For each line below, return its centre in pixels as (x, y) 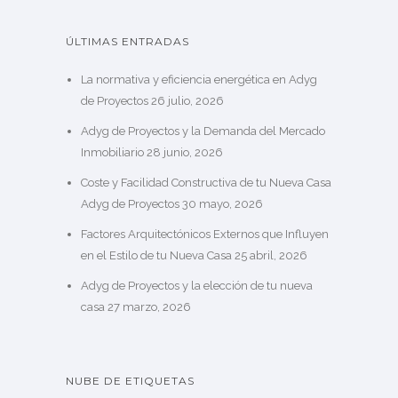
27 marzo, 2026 (149, 307)
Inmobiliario (112, 152)
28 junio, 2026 (184, 152)
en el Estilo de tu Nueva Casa (156, 255)
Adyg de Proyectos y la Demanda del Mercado (203, 131)
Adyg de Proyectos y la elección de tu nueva (196, 286)
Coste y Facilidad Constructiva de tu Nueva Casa (206, 183)
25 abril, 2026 (271, 255)
